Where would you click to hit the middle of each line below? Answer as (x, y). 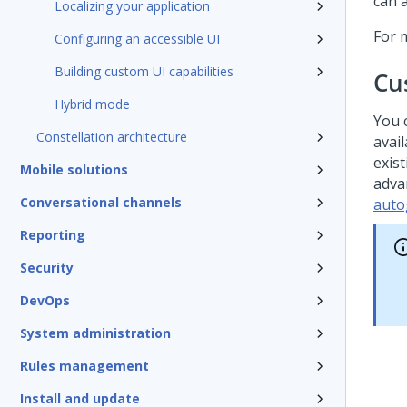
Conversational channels (101, 202)
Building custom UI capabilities (144, 71)
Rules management (84, 366)
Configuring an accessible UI (137, 39)
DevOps (45, 300)
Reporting (53, 235)
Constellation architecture (112, 137)
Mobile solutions (74, 169)
